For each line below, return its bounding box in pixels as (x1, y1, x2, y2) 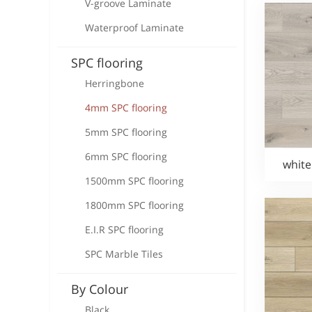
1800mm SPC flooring (85, 198, 184, 212)
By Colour (71, 281, 128, 297)
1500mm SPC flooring (85, 174, 184, 187)
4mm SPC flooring (85, 101, 167, 114)
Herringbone (85, 77, 144, 90)
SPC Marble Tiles (85, 247, 163, 260)
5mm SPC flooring (85, 125, 167, 139)
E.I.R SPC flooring (85, 223, 164, 236)
